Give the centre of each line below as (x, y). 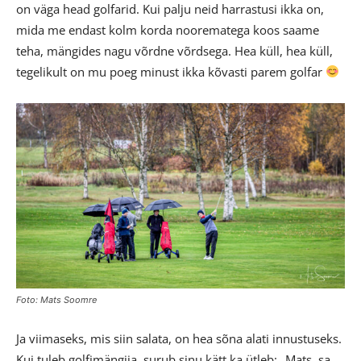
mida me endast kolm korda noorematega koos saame (168, 29)
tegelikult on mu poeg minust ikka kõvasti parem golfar (171, 71)
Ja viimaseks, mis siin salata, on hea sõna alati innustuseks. (179, 338)
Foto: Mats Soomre (56, 299)
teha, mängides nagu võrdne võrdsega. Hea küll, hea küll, (174, 50)
